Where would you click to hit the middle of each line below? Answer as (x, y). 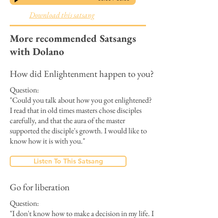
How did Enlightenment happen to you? (82, 74)
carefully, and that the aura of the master (67, 120)
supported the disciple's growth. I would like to (78, 131)
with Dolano (37, 51)
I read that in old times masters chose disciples (76, 110)
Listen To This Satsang (68, 161)
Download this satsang (62, 15)
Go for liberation (40, 187)
